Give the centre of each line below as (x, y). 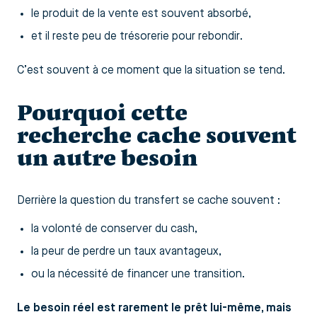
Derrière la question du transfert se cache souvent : (149, 201)
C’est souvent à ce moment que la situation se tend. (151, 70)
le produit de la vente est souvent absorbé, (141, 14)
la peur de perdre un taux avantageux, (126, 252)
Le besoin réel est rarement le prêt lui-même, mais (154, 308)
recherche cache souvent (157, 135)
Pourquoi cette (102, 113)
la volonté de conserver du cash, (114, 229)
